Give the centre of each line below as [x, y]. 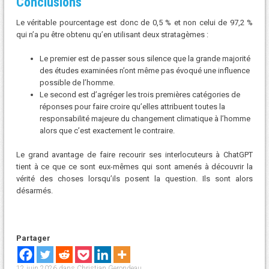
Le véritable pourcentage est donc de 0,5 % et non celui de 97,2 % [134, 23]
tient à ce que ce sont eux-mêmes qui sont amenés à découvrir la [134, 166]
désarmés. [34, 190]
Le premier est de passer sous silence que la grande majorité [145, 58]
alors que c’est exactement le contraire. [107, 130]
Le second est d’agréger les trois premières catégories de [140, 94]
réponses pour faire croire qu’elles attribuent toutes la [132, 106]
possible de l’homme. [77, 82]
